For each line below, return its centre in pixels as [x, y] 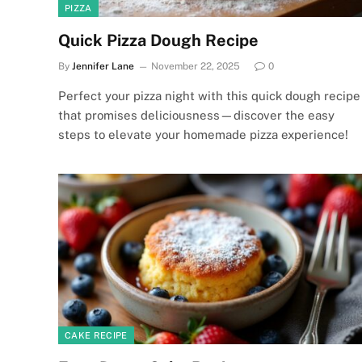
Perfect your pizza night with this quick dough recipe [209, 95]
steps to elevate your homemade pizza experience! [203, 134]
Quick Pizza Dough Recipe [158, 40]
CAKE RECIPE [96, 335]
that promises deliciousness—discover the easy [196, 115]
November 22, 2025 [196, 66]
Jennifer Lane [103, 66]
